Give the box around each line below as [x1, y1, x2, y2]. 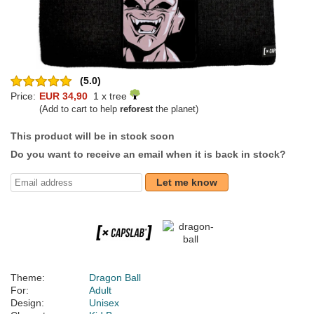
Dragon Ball [89, 272, 141, 284]
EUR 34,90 [39, 90, 88, 102]
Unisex [89, 297, 119, 309]
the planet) [153, 104, 198, 115]
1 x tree [88, 90, 130, 102]
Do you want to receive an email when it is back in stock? [11, 149, 286, 161]
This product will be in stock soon [11, 130, 175, 142]
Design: [11, 297, 44, 309]
